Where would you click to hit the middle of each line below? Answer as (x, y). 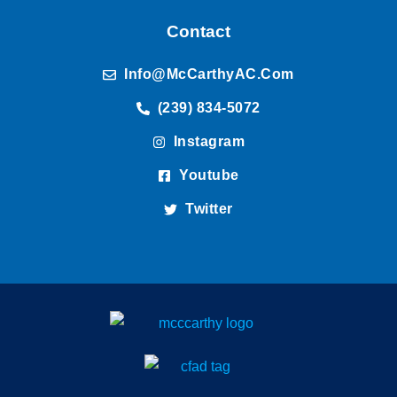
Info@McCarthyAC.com (209, 74)
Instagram (209, 142)
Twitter (209, 209)
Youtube (209, 175)
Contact (198, 32)
